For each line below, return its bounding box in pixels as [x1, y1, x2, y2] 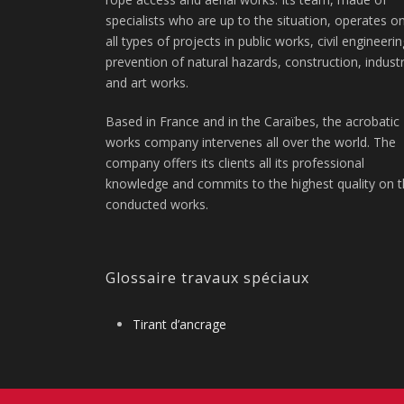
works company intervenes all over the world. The [106, 133, 396, 151]
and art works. [106, 73, 188, 91]
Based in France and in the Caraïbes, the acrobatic [106, 112, 399, 130]
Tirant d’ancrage [133, 315, 226, 333]
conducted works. [106, 195, 208, 213]
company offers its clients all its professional [106, 153, 364, 171]
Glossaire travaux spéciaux [106, 267, 309, 288]
